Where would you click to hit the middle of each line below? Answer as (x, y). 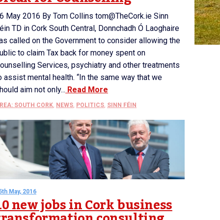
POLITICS (90, 105)
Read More (87, 90)
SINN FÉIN (122, 105)
